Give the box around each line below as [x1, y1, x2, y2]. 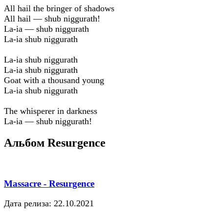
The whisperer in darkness [4, 106, 97, 116]
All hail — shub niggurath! [4, 13, 100, 23]
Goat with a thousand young [4, 75, 104, 85]
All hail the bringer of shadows [4, 3, 114, 13]
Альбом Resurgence [4, 136, 106, 149]
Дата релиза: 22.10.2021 [4, 198, 94, 208]
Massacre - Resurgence [4, 178, 94, 189]
